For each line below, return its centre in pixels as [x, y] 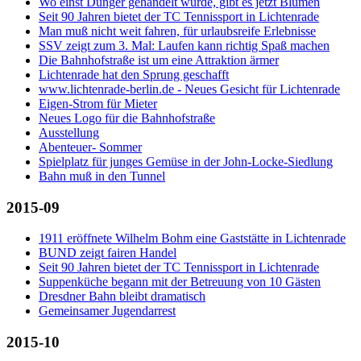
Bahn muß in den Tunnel [102, 176]
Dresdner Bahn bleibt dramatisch [122, 297]
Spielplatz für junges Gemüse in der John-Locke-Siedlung [186, 161]
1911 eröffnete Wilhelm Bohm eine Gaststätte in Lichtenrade [192, 239]
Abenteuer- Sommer [90, 147]
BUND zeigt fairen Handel [108, 253]
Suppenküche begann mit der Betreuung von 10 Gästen [180, 282]
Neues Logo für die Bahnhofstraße [127, 118]
